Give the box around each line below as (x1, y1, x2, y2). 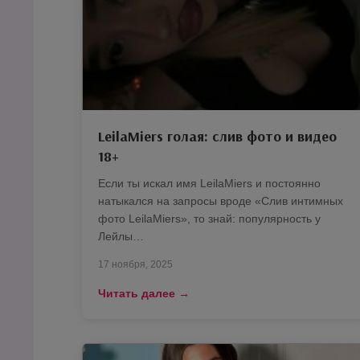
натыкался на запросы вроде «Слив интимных (98, 194, 343, 208)
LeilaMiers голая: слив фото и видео (98, 127, 337, 146)
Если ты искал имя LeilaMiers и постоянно (98, 177, 321, 190)
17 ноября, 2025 (98, 259, 173, 271)
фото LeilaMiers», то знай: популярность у (98, 212, 321, 226)
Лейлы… (98, 230, 144, 243)
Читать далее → (98, 287, 190, 301)
